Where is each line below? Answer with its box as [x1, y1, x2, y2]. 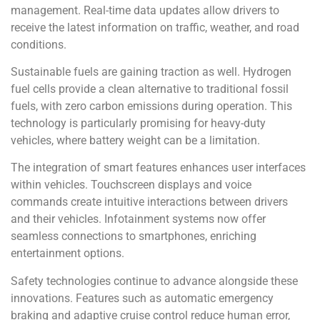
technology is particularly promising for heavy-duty [11, 116, 266, 130]
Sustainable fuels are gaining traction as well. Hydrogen [11, 64, 291, 79]
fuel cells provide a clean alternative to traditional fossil [11, 81, 289, 96]
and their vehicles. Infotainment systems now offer [11, 212, 266, 226]
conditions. [11, 37, 66, 51]
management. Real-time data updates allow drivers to [11, 3, 279, 17]
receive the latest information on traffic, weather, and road [11, 20, 299, 34]
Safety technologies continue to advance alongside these [11, 274, 298, 288]
